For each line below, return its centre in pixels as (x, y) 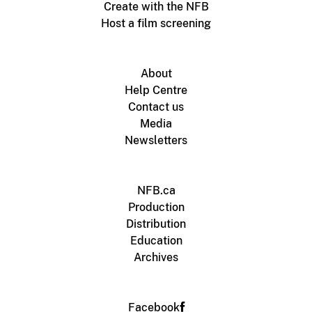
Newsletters (156, 141)
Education (156, 241)
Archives (156, 258)
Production (156, 208)
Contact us (156, 107)
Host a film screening (156, 24)
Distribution (156, 224)
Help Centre (156, 91)
